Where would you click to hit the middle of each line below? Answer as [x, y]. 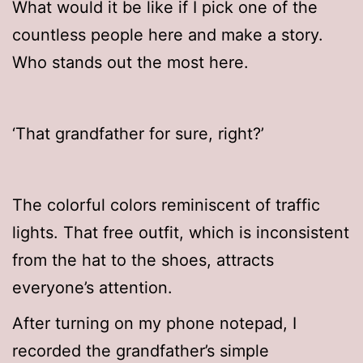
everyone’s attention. [92, 288]
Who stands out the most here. [130, 63]
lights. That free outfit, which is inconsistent [181, 233]
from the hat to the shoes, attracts [143, 261]
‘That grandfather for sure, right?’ [138, 134]
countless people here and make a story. [168, 35]
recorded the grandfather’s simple [141, 351]
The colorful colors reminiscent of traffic [166, 205]
